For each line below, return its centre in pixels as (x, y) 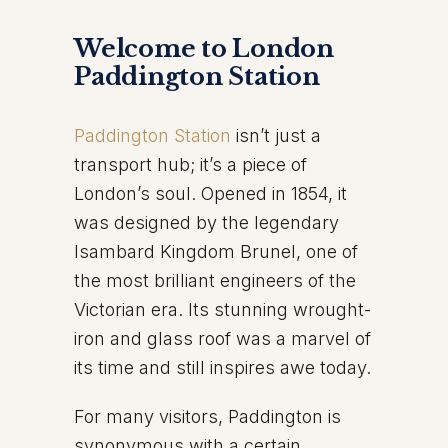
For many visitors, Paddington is (207, 416)
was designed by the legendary (206, 222)
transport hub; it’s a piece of (190, 164)
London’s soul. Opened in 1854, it (210, 193)
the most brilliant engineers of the (215, 280)
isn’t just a (278, 135)
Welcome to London (204, 48)
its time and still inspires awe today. (222, 367)
